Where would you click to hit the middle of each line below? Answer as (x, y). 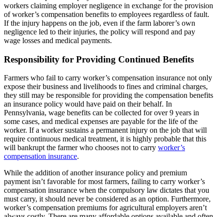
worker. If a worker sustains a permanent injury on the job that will (105, 130)
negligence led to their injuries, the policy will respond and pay (100, 32)
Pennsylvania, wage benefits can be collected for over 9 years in (101, 113)
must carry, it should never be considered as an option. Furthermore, (107, 199)
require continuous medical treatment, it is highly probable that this (105, 139)
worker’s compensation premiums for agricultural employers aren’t (105, 208)
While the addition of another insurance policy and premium (95, 173)
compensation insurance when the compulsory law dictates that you (107, 190)
